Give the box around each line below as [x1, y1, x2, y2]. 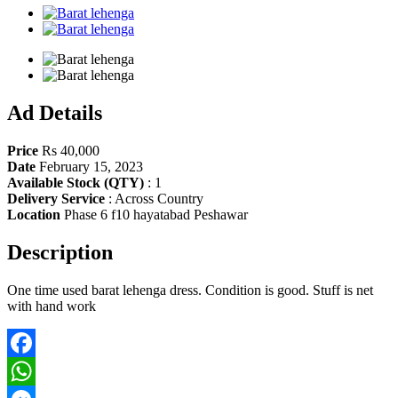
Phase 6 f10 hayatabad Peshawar [60, 206, 248, 222]
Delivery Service [7, 190, 105, 206]
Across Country [112, 190, 203, 206]
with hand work [7, 298, 99, 314]
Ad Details [7, 101, 102, 125]
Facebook [7, 362, 62, 378]
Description [7, 240, 113, 264]
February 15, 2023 [36, 158, 143, 174]
